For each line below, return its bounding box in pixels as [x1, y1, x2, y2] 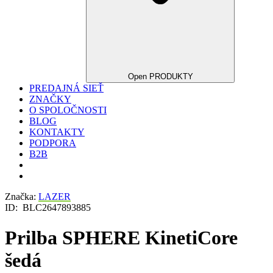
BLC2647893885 [23, 202, 91, 213]
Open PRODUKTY [127, 72, 193, 82]
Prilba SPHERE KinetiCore [5, 226, 238, 249]
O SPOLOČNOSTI [29, 105, 107, 116]
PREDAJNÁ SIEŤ [29, 83, 104, 94]
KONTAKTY [29, 127, 85, 138]
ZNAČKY [29, 94, 71, 105]
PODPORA [29, 138, 76, 149]
